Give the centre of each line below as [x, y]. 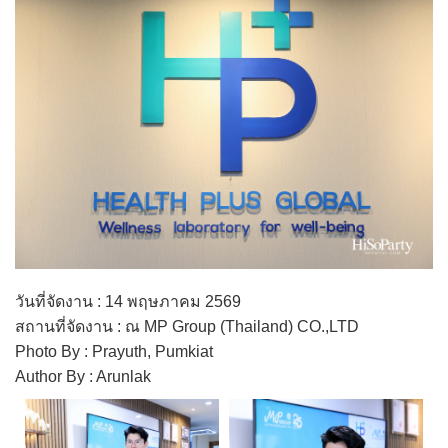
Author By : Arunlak [83, 377]
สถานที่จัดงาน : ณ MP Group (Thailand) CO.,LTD [187, 327]
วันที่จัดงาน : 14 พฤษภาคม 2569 [128, 302]
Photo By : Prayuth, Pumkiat [114, 352]
